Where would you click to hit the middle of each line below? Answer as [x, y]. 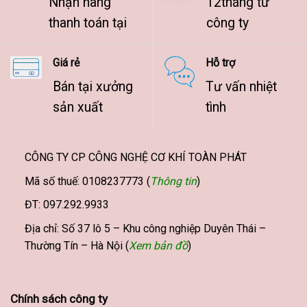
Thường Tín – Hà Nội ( [76, 245]
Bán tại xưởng [93, 87]
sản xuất [78, 108]
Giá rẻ [66, 63]
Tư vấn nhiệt [241, 87]
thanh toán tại [88, 23]
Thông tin [173, 181]
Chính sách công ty [59, 298]
